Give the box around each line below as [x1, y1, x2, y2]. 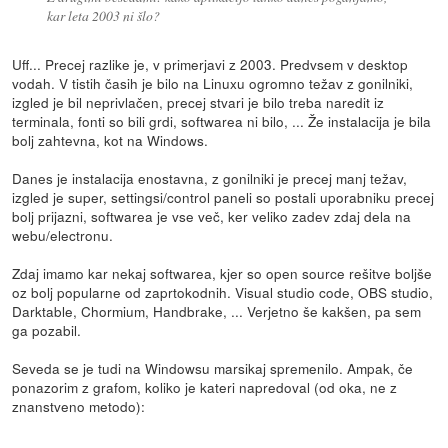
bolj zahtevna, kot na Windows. [12, 129, 209, 150]
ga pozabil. [12, 319, 82, 340]
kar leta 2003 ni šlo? [46, 5, 160, 25]
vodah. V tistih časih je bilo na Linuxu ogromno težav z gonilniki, [12, 72, 414, 93]
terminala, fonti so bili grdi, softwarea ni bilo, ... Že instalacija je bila [12, 110, 432, 131]
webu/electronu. [12, 224, 114, 245]
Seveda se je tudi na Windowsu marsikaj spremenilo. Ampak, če [12, 357, 414, 378]
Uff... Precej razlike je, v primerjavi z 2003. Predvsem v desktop [12, 53, 409, 74]
